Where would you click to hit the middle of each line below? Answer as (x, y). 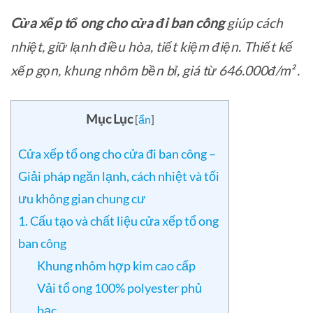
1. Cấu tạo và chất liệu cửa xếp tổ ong (118, 221)
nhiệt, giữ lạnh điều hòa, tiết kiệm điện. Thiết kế (152, 46)
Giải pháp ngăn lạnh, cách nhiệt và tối (119, 176)
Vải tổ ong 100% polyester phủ (120, 288)
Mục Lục (109, 118)
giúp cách (254, 22)
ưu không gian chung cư (82, 199)
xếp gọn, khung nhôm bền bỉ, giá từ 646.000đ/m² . (155, 70)
